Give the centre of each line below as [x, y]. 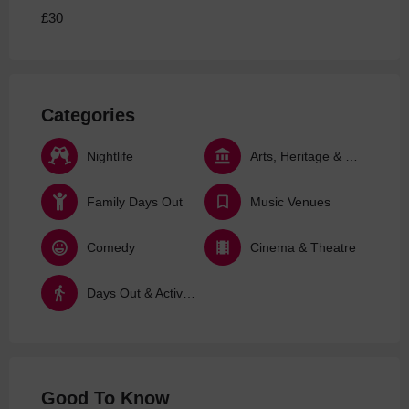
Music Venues [290, 201]
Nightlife [110, 156]
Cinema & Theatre [303, 247]
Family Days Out [135, 201]
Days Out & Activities [189, 293]
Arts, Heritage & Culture [351, 156]
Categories [88, 115]
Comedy [111, 247]
